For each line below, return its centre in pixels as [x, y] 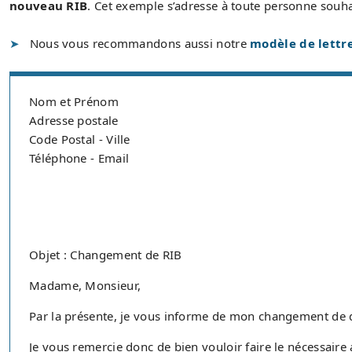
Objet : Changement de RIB [106, 255]
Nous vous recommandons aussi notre [140, 43]
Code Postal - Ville [80, 139]
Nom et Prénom [74, 101]
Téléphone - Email [79, 158]
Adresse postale [74, 120]
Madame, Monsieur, [85, 285]
